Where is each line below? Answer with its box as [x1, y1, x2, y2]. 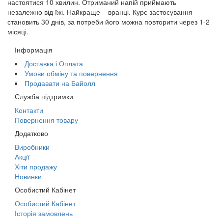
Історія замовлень [15, 208, 73, 218]
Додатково [15, 128, 48, 138]
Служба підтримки [15, 91, 73, 101]
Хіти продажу [15, 161, 57, 171]
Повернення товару [15, 114, 78, 125]
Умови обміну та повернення [25, 68, 118, 78]
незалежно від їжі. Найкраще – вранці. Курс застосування [7, 6, 192, 17]
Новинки [15, 171, 42, 181]
